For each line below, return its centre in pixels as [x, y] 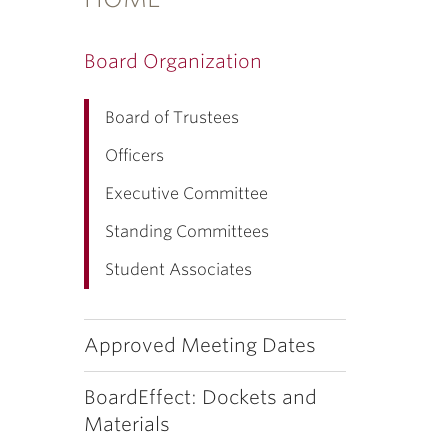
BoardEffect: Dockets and [200, 397]
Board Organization [172, 61]
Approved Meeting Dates [199, 345]
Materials [126, 424]
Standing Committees [186, 231]
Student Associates [178, 269]
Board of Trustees [171, 117]
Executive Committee [186, 193]
